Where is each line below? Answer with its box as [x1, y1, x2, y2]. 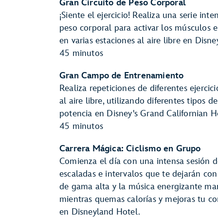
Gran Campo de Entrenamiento [59, 71, 184, 81]
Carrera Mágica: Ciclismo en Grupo [59, 144, 201, 154]
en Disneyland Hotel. [59, 207, 140, 217]
